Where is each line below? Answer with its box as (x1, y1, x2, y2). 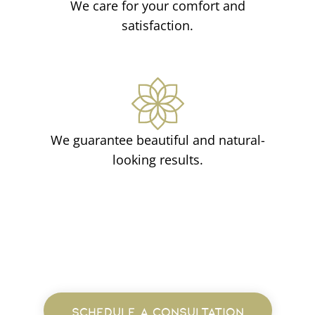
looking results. (112, 150, 203, 168)
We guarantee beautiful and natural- (50, 131, 265, 148)
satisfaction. (122, 16, 193, 34)
